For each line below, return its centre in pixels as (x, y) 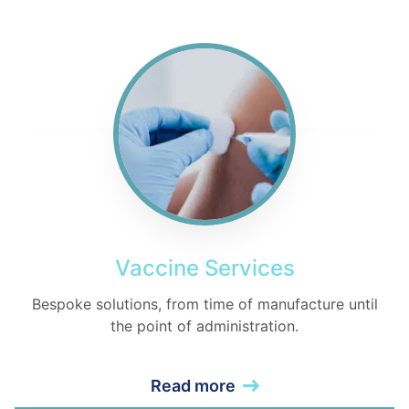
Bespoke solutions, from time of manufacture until (204, 304)
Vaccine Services (204, 267)
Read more (193, 385)
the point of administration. (204, 325)
